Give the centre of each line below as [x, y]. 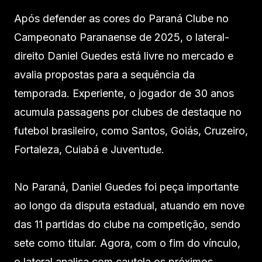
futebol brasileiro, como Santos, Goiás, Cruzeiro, [131, 131]
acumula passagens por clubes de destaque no [128, 112]
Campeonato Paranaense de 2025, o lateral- [122, 37]
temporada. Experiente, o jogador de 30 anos [124, 94]
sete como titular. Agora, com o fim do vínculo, [127, 243]
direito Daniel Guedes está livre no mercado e [124, 56]
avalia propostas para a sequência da [104, 75]
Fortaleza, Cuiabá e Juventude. [89, 150]
